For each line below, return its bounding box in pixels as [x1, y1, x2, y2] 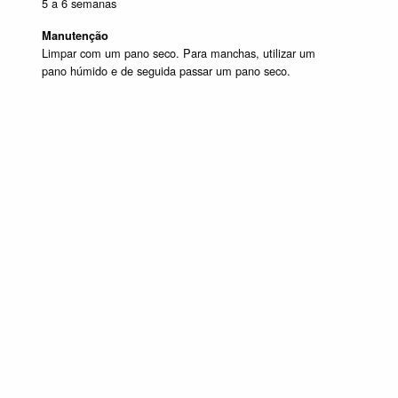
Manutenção [42, 28, 108, 44]
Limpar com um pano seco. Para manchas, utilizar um [42, 44, 315, 62]
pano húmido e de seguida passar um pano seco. [42, 62, 291, 80]
